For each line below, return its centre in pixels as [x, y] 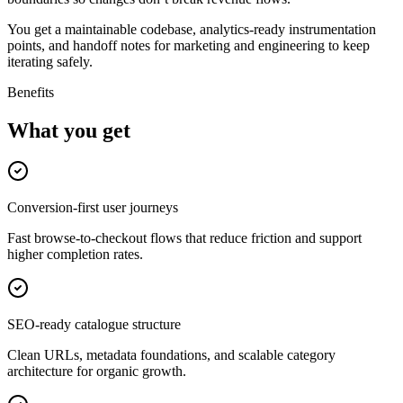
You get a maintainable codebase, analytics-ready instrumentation [192, 29]
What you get [69, 130]
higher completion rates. [75, 255]
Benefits [31, 92]
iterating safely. [50, 61]
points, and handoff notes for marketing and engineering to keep [188, 45]
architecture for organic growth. [97, 372]
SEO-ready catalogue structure [94, 325]
